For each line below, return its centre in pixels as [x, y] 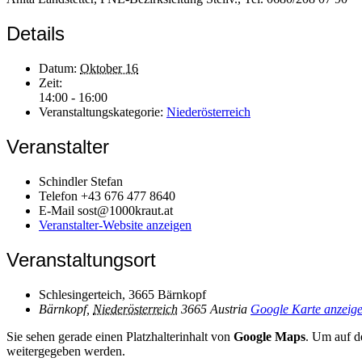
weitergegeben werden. [66, 351]
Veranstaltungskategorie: [101, 112]
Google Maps [269, 336]
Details [36, 34]
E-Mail [58, 210]
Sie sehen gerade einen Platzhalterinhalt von [120, 336]
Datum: [58, 69]
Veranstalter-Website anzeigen [115, 225]
